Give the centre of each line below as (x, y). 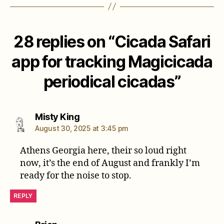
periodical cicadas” (112, 81)
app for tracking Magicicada (112, 61)
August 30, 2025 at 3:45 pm (82, 128)
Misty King (57, 116)
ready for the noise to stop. (76, 175)
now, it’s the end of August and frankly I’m (110, 163)
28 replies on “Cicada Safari (112, 41)
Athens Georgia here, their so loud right (103, 150)
